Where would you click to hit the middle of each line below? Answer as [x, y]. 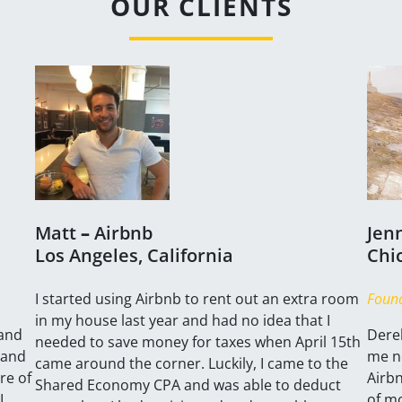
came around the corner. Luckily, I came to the [192, 363]
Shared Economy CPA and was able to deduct [188, 385]
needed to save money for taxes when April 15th [198, 341]
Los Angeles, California [134, 255]
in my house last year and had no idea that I [183, 320]
